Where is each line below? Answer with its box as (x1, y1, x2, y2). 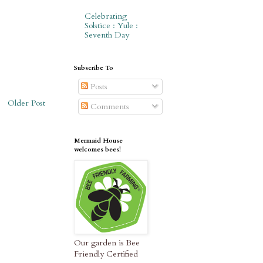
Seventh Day (84, 29, 129, 41)
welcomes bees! (74, 145, 121, 154)
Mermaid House (74, 136, 123, 146)
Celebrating (84, 11, 127, 22)
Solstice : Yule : (84, 20, 138, 32)
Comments (88, 101, 129, 113)
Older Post (8, 97, 45, 109)
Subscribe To (74, 63, 113, 73)
